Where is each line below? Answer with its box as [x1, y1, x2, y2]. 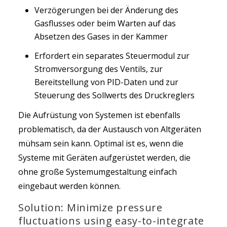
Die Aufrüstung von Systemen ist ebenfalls [18, 109, 180, 121]
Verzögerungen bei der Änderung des [34, 5, 178, 16]
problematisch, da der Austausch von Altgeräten [18, 124, 201, 135]
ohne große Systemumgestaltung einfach [18, 166, 177, 177]
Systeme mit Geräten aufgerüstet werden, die [18, 152, 191, 163]
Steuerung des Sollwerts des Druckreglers [34, 90, 195, 101]
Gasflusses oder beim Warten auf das [34, 18, 176, 29]
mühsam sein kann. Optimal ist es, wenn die [18, 138, 183, 149]
